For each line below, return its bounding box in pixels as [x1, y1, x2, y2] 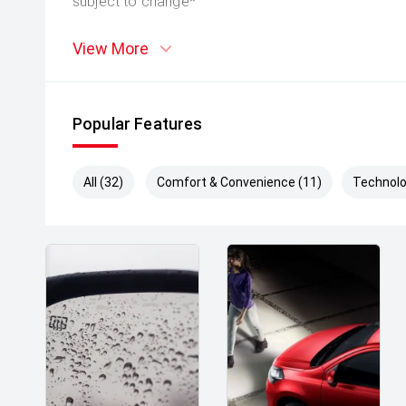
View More [72, 39, 149, 58]
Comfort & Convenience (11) [157, 175, 323, 189]
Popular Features [72, 114, 203, 133]
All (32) [83, 175, 123, 189]
